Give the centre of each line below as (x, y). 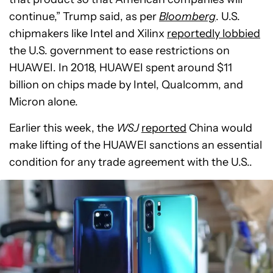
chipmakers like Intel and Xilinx (88, 33)
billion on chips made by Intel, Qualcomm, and (126, 84)
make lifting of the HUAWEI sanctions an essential (136, 145)
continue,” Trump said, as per (84, 16)
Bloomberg (187, 16)
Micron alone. (44, 101)
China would (219, 128)
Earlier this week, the (63, 128)
